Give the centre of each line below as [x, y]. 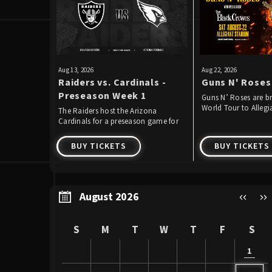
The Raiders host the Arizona [108, 111]
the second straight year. [100, 132]
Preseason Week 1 [102, 96]
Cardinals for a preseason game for [118, 121]
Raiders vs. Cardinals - [112, 83]
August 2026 [109, 197]
